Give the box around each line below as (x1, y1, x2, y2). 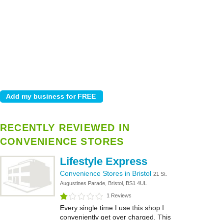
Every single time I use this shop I (60, 204, 164, 212)
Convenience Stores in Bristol (60, 169, 153, 177)
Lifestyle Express (60, 155, 147, 167)
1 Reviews (107, 192, 132, 198)
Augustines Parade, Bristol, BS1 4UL (60, 180, 147, 186)
